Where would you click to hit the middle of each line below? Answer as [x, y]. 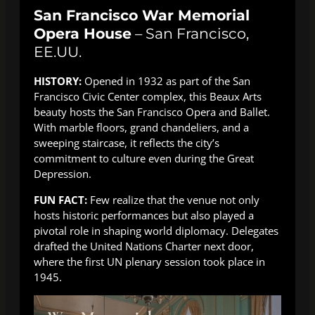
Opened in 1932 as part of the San [167, 81]
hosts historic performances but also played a [144, 216]
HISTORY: [59, 81]
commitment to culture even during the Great [144, 159]
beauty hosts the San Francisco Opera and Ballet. [152, 112]
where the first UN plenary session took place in [149, 262]
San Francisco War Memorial [142, 15]
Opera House [83, 34]
